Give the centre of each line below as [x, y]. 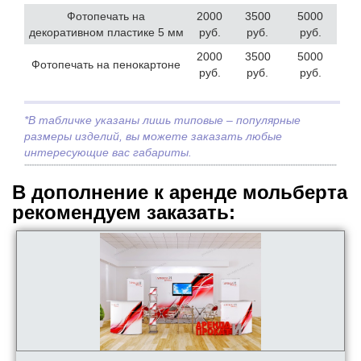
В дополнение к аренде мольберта [180, 193]
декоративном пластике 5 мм [106, 33]
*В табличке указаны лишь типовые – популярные [162, 120]
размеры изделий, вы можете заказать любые [153, 137]
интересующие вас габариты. [108, 153]
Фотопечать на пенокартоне [106, 65]
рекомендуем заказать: [124, 213]
